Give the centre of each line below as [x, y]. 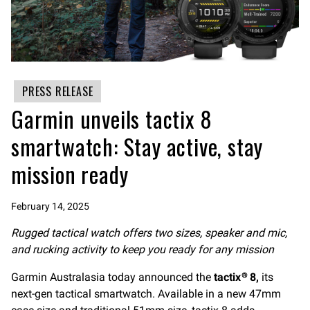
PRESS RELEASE [58, 92]
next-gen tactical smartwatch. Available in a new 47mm [146, 294]
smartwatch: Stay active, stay [137, 147]
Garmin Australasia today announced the [112, 277]
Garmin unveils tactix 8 [112, 119]
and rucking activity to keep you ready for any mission [143, 250]
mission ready [70, 174]
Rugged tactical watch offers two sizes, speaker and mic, [149, 233]
